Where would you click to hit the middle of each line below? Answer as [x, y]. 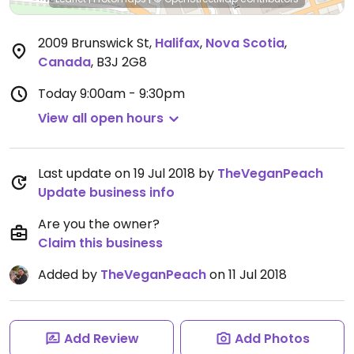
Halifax [177, 43]
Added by [69, 275]
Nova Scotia [245, 43]
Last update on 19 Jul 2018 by [128, 173]
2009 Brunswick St [94, 43]
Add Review [101, 339]
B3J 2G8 [122, 62]
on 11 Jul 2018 [247, 275]
